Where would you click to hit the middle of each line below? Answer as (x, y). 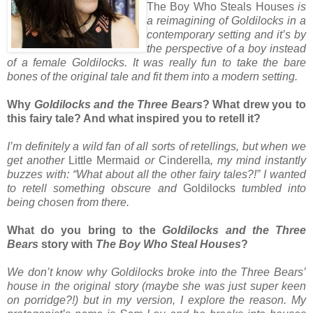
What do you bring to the (85, 230)
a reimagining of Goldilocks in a (226, 20)
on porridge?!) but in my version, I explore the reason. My (156, 300)
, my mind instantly (258, 160)
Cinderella (184, 160)
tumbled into (271, 188)
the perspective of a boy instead (226, 48)
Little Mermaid (104, 160)
